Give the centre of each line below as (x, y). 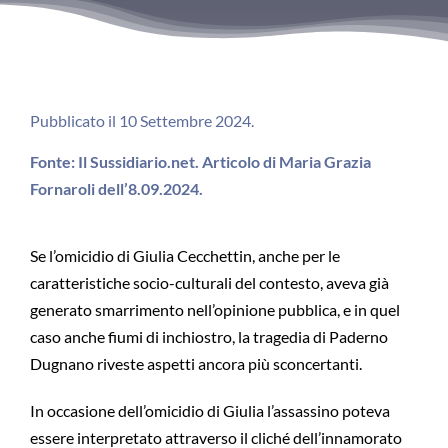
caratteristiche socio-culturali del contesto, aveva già (209, 282)
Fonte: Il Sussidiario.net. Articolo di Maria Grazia (200, 161)
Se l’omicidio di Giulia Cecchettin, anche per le (184, 255)
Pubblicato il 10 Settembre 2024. (141, 120)
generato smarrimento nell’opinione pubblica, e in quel (214, 309)
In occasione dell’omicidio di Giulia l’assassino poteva (209, 410)
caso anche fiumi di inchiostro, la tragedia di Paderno (208, 336)
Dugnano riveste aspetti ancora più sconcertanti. (195, 363)
